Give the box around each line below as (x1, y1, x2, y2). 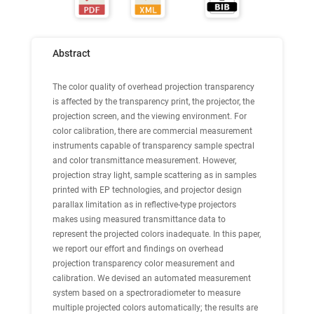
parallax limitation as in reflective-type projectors (53, 200, 236, 210)
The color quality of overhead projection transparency (53, 82, 254, 92)
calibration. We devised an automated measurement (53, 273, 251, 283)
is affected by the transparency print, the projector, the (53, 97, 254, 107)
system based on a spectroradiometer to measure (53, 288, 240, 298)
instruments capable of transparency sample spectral (53, 141, 254, 151)
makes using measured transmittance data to (53, 214, 226, 224)
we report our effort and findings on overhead (53, 244, 224, 254)
